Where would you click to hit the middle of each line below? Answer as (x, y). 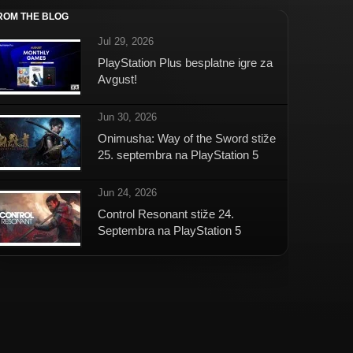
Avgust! (117, 80)
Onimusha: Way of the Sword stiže (187, 139)
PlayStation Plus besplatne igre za (185, 63)
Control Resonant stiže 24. (166, 214)
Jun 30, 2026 (127, 117)
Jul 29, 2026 (126, 42)
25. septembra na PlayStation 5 (178, 155)
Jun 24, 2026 (127, 193)
